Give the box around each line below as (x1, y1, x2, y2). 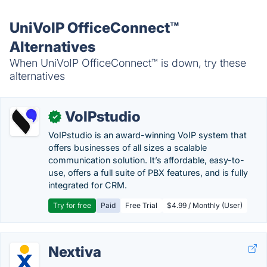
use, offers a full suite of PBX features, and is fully (48, 167, 248, 178)
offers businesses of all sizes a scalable (48, 142, 207, 153)
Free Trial (125, 201, 157, 210)
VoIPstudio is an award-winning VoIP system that (48, 130, 247, 140)
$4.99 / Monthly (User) (167, 201, 243, 210)
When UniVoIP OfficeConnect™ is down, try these (10, 57, 246, 69)
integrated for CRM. (48, 180, 127, 190)
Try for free (53, 201, 91, 210)
